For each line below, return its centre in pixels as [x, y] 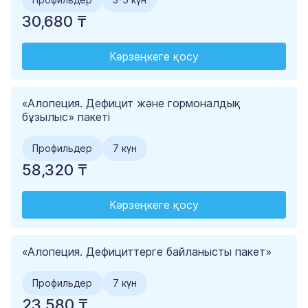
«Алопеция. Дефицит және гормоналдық [131, 103]
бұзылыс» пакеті [66, 117]
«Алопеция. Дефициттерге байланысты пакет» [147, 252]
